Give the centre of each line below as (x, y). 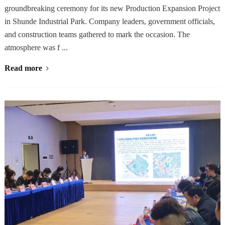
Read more (23, 68)
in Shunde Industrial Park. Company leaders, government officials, (109, 22)
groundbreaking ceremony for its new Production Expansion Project (112, 9)
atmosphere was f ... (36, 48)
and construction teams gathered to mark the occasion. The (97, 35)
